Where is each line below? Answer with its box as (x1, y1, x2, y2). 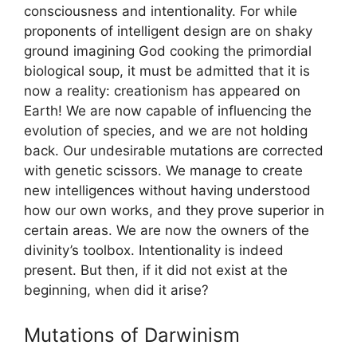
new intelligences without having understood (24, 182, 311, 199)
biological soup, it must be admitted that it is (24, 63, 310, 80)
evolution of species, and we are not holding (24, 123, 308, 139)
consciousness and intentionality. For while (24, 3, 297, 20)
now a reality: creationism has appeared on (24, 83, 300, 100)
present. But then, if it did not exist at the (24, 262, 288, 279)
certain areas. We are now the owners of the (24, 222, 309, 239)
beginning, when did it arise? (24, 282, 209, 299)
